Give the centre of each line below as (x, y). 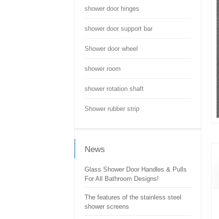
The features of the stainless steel (133, 197)
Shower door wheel (111, 49)
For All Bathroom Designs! (122, 179)
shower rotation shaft (114, 89)
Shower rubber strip (112, 109)
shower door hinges (112, 9)
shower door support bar (119, 29)
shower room (103, 69)
